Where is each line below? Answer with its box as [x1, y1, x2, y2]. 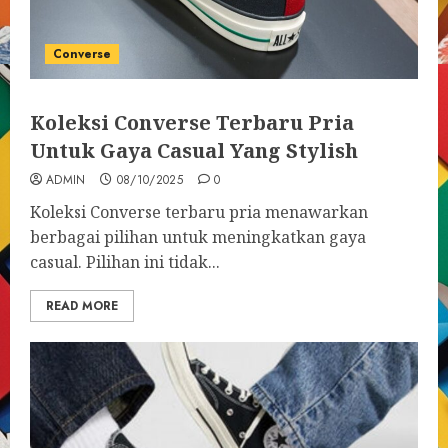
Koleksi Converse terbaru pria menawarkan [30, 201, 368, 223]
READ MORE [46, 297, 118, 315]
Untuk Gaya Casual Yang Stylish [30, 137, 358, 164]
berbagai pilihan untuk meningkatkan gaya [30, 226, 366, 248]
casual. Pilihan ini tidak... [30, 251, 220, 273]
